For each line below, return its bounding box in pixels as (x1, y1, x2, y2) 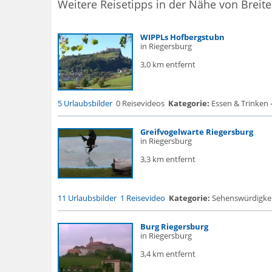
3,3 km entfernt (140, 154, 195, 165)
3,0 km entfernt (140, 59, 195, 70)
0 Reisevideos (115, 98, 165, 109)
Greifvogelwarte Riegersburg (140, 126, 253, 137)
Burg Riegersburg (140, 221, 208, 232)
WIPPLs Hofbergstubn (140, 32, 225, 42)
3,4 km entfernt (140, 248, 195, 259)
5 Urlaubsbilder (57, 98, 112, 109)
